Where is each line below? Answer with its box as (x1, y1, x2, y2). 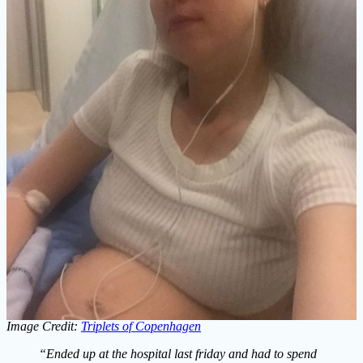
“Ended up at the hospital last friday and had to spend (39, 347, 317, 361)
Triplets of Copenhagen (81, 319, 201, 334)
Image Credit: (6, 319, 81, 334)
